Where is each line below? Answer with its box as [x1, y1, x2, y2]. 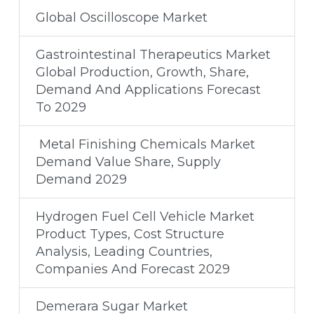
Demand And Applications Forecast [35, 81, 261, 97]
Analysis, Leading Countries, [35, 243, 212, 259]
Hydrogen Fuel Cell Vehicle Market [35, 208, 254, 224]
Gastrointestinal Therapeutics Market [35, 46, 271, 62]
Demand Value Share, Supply [35, 153, 221, 170]
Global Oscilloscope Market [35, 9, 207, 25]
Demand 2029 [35, 171, 127, 187]
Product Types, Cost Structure [35, 226, 224, 242]
